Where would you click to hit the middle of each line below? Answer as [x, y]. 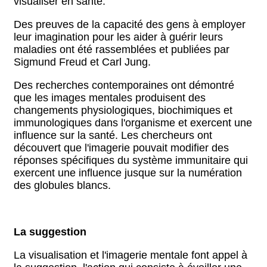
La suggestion [50, 232]
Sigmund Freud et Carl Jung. [82, 62]
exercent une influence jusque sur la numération [128, 173]
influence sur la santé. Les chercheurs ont [113, 135]
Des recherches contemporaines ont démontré [124, 85]
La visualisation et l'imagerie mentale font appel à [131, 255]
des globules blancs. [62, 185]
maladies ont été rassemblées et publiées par [122, 49]
